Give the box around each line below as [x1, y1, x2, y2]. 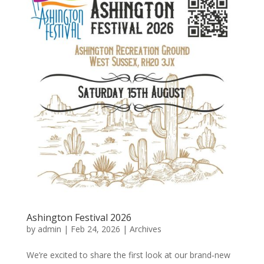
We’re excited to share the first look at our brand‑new [26, 249, 230, 261]
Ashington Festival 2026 [26, 211, 131, 225]
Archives [129, 223, 161, 235]
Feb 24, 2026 [70, 223, 120, 235]
